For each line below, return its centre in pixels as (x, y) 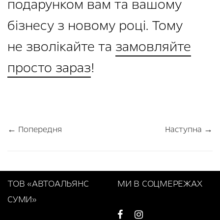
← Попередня (35, 130)
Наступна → (189, 130)
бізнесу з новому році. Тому (95, 26)
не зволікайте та (61, 47)
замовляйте (153, 47)
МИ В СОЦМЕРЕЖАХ (160, 184)
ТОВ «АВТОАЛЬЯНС (48, 184)
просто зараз (49, 68)
